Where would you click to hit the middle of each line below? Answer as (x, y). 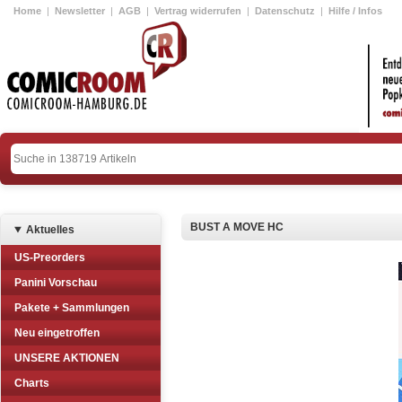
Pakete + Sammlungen (72, 308)
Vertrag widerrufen (198, 11)
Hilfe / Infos (355, 11)
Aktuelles (50, 230)
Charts (32, 383)
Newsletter (80, 11)
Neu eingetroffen (57, 333)
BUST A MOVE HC (237, 227)
